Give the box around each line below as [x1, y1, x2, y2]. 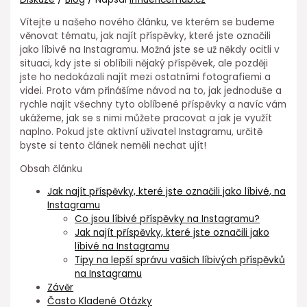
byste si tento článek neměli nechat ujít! [20, 139, 207, 152]
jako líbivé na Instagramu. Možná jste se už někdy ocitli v [20, 43, 280, 56]
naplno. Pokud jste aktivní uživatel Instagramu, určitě [20, 125, 263, 138]
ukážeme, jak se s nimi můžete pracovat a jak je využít [20, 112, 273, 125]
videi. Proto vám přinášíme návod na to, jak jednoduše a [20, 84, 282, 97]
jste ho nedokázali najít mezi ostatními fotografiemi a [20, 71, 271, 84]
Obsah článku [20, 162, 83, 175]
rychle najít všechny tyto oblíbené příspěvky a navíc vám [20, 98, 287, 111]
